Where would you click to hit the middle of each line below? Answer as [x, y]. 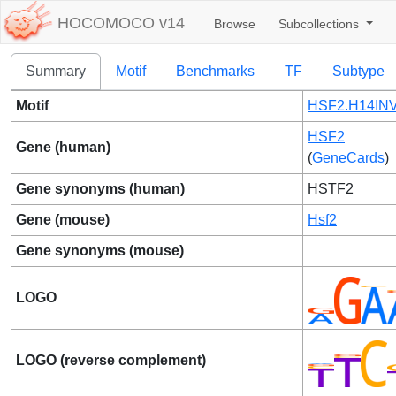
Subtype [358, 71]
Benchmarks [215, 71]
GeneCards [348, 158]
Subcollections [320, 24]
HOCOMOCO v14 [121, 23]
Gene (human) [63, 147]
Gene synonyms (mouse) [100, 251]
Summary [56, 71]
